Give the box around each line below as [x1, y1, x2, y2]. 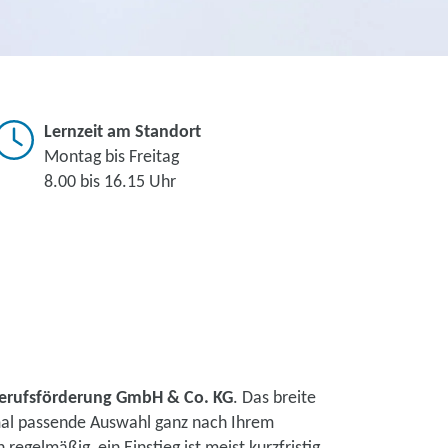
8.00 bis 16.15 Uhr [44, 173, 176, 192]
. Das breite [233, 389, 316, 408]
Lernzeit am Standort [44, 123, 201, 142]
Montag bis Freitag [44, 148, 179, 167]
